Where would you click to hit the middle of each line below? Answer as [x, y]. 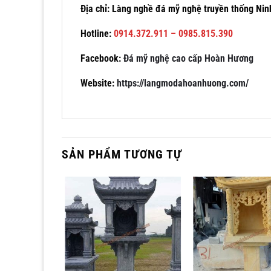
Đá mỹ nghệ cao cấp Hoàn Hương [188, 58]
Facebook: [102, 58]
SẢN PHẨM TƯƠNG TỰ [122, 154]
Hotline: [96, 33]
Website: [99, 83]
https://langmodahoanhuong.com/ [183, 83]
